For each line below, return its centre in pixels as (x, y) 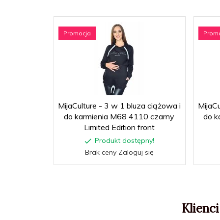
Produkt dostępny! (124, 140)
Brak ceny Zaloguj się (119, 152)
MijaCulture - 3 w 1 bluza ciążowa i (119, 105)
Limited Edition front (119, 127)
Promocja (77, 33)
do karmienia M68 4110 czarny (119, 116)
